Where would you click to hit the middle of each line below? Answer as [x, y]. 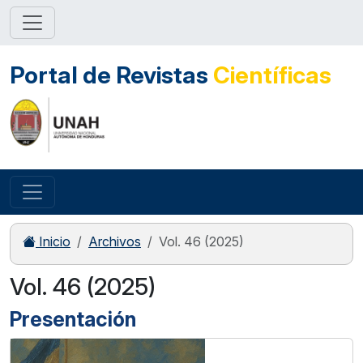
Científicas [272, 75]
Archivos [115, 242]
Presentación [73, 320]
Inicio [53, 242]
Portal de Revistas [111, 75]
